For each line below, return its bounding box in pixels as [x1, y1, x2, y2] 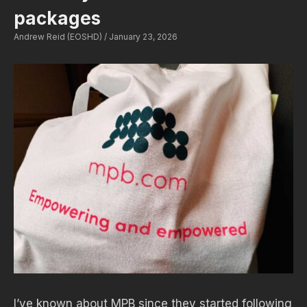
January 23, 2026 [107, 32, 177, 42]
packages [14, 8, 101, 29]
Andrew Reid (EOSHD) [14, 32, 104, 42]
